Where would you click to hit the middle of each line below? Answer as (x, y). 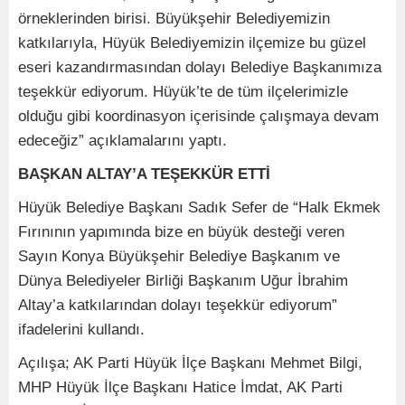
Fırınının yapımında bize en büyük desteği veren (181, 231)
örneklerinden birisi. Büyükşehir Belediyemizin (174, 18)
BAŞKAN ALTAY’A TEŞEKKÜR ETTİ (144, 174)
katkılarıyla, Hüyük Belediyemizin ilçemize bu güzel (192, 42)
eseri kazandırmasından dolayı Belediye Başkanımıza (200, 67)
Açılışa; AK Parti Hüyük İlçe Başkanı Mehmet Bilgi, (190, 363)
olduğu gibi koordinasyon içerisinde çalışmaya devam (198, 116)
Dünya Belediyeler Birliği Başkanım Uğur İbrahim (183, 280)
